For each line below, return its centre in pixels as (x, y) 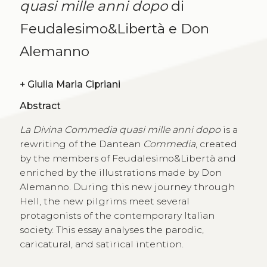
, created (216, 144)
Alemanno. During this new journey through (127, 187)
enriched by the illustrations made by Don (120, 172)
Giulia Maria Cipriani (74, 84)
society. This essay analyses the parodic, (111, 229)
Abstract (40, 105)
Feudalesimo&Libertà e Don (114, 28)
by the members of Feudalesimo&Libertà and (128, 158)
